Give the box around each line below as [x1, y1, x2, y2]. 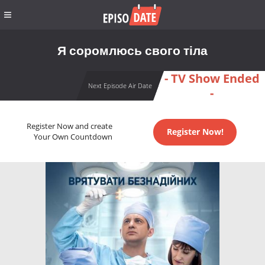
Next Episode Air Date [88, 81, 152, 90]
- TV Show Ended [164, 70, 260, 86]
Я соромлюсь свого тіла [57, 42, 208, 59]
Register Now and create [26, 121, 112, 132]
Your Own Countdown [33, 132, 112, 143]
